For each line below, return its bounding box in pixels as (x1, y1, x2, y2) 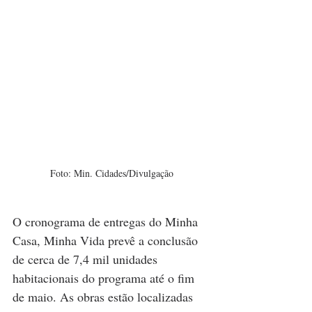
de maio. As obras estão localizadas (13, 288, 196, 306)
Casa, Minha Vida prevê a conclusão (13, 232, 201, 249)
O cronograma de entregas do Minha (13, 213, 201, 231)
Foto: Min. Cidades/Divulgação (49, 166, 173, 180)
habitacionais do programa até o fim (13, 270, 198, 287)
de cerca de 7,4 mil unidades (13, 251, 161, 268)
